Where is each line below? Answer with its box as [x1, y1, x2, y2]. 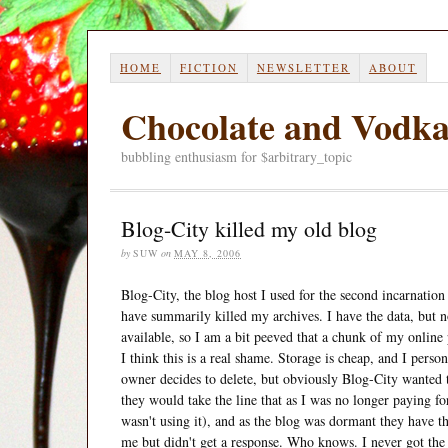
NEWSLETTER [256, 59, 350, 75]
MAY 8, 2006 [174, 245, 241, 260]
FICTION [179, 59, 238, 75]
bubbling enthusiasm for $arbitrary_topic [121, 146, 352, 166]
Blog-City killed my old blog [121, 213, 377, 243]
